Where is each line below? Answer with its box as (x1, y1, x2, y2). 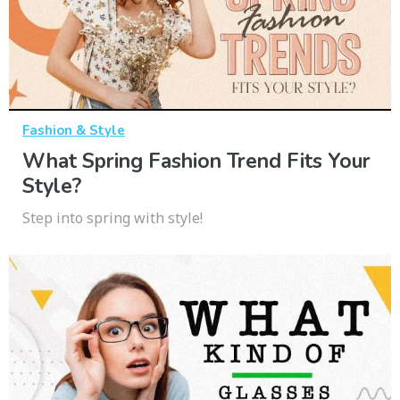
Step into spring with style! (22, 207, 203, 228)
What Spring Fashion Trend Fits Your (22, 146, 371, 175)
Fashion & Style (22, 121, 125, 139)
